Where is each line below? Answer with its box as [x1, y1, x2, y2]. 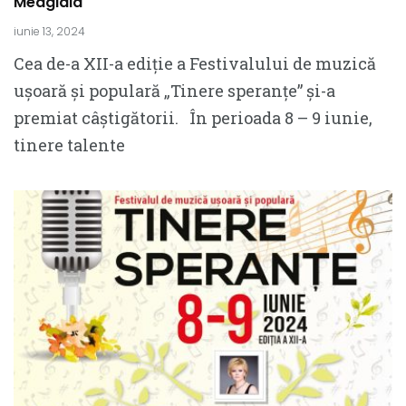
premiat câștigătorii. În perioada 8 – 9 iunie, [14, 107, 372, 129]
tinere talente [14, 134, 125, 156]
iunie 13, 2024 [14, 24, 85, 39]
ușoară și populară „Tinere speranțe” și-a [14, 80, 335, 101]
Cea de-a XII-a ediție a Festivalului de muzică [14, 53, 376, 74]
